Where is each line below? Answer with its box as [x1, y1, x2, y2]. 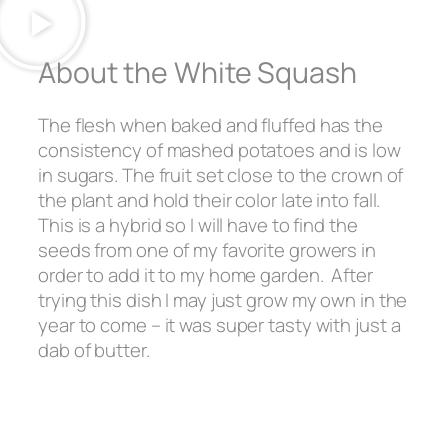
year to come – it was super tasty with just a [38, 311, 401, 338]
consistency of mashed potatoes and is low [38, 136, 401, 163]
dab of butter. [38, 336, 150, 363]
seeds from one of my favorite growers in [38, 236, 376, 263]
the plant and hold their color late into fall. [38, 186, 385, 213]
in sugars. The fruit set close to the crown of [38, 161, 404, 188]
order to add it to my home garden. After [38, 261, 373, 288]
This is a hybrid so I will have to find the [38, 211, 358, 238]
